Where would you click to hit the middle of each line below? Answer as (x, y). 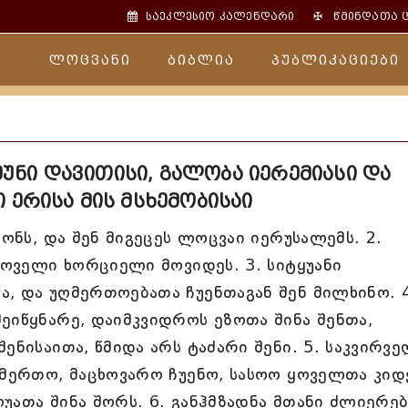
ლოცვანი (90, 61)
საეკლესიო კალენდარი (220, 16)
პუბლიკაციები (336, 61)
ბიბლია (201, 61)
